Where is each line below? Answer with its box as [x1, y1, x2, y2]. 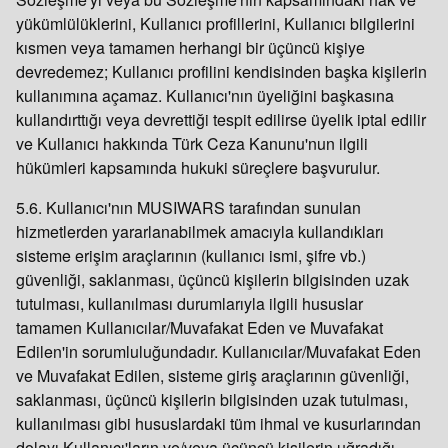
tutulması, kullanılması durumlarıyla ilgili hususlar [16, 292, 363, 315]
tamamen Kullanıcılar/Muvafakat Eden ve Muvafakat [16, 316, 383, 339]
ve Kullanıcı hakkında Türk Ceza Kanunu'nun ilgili [16, 132, 368, 155]
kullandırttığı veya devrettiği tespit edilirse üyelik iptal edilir [16, 108, 426, 131]
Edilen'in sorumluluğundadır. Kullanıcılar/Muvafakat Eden [16, 340, 421, 363]
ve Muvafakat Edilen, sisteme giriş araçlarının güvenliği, [16, 364, 409, 387]
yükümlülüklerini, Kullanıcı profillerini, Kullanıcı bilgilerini [16, 12, 415, 35]
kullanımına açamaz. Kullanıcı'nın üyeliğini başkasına [16, 84, 394, 107]
